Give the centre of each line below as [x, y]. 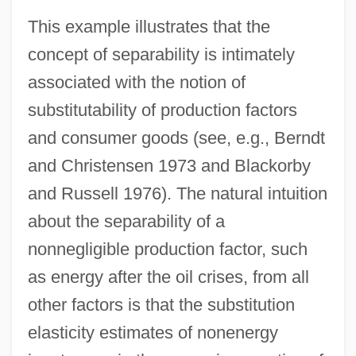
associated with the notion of [136, 82]
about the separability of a [126, 221]
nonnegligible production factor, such [167, 249]
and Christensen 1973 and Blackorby [169, 165]
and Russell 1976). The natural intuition [177, 193]
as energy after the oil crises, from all [168, 277]
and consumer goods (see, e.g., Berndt [176, 137]
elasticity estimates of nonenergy [153, 332]
